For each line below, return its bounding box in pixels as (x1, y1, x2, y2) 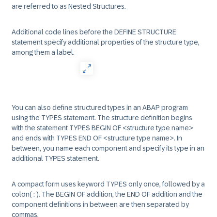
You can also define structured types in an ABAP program (12, 104, 188, 111)
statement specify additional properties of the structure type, (12, 38, 200, 46)
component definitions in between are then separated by (12, 201, 189, 208)
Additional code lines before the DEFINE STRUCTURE (12, 28, 176, 36)
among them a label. (12, 48, 75, 56)
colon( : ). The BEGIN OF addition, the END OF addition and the (12, 190, 202, 198)
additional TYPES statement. (12, 155, 99, 162)
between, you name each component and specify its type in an (12, 144, 204, 152)
